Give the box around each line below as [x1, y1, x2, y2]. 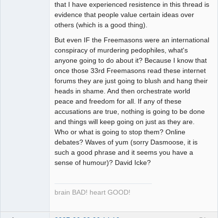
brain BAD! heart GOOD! [54, 189, 130, 197]
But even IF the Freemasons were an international [54, 36, 209, 44]
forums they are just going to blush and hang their [54, 76, 208, 85]
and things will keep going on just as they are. [54, 117, 195, 126]
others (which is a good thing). [54, 20, 147, 29]
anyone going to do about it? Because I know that [54, 56, 207, 64]
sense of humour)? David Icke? [54, 158, 151, 166]
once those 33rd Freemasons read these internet [54, 66, 206, 74]
